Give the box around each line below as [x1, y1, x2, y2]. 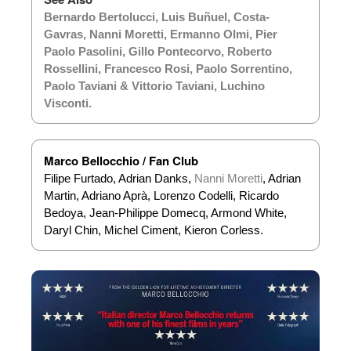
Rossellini [44, 62, 98, 76]
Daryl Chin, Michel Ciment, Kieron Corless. [44, 223, 263, 237]
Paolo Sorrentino [196, 62, 289, 76]
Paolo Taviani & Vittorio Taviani [44, 79, 214, 93]
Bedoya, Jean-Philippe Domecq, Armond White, [44, 206, 287, 220]
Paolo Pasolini [44, 45, 122, 59]
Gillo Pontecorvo [128, 45, 221, 59]
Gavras [44, 27, 83, 42]
